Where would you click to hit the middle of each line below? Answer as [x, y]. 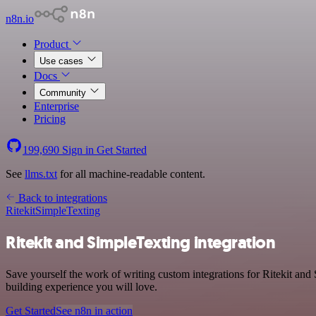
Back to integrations [61, 198]
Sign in [78, 150]
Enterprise [56, 106]
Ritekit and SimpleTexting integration [141, 242]
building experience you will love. [81, 286]
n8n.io [20, 19]
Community [64, 93]
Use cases [63, 61]
